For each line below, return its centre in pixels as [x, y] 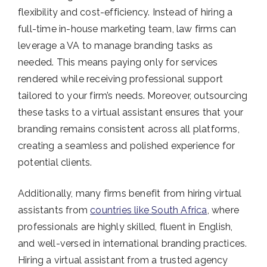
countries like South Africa [149, 210]
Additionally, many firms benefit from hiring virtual [130, 194]
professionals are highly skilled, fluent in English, [125, 227]
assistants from [54, 210]
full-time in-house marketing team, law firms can [127, 29]
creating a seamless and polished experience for [127, 146]
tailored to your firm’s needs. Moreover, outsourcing [133, 96]
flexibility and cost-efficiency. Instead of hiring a [125, 13]
